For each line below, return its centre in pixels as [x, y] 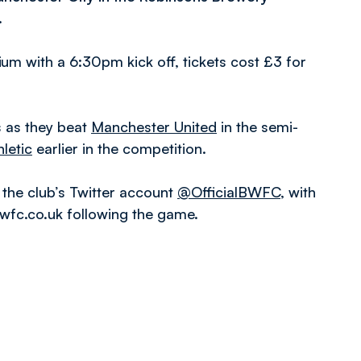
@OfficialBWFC [229, 192]
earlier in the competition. [119, 148]
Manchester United [154, 127]
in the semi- [257, 127]
